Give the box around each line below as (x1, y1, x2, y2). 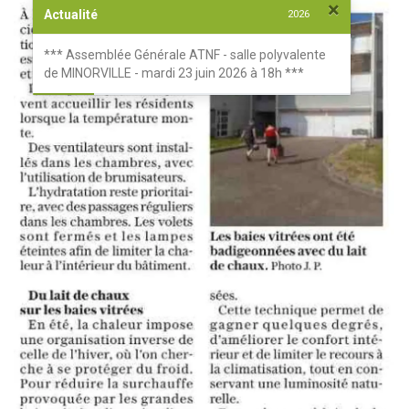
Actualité (44, 6, 98, 22)
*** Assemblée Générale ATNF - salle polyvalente (44, 47, 326, 62)
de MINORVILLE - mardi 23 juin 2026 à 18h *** (44, 65, 304, 80)
